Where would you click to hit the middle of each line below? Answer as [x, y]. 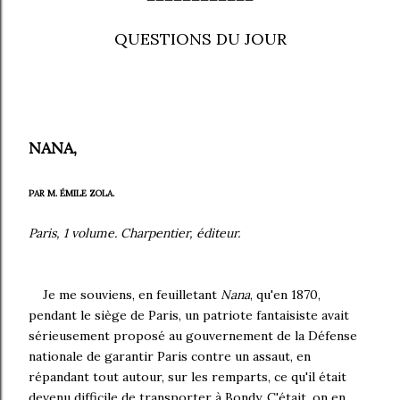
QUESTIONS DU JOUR [200, 39]
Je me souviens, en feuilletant [132, 295]
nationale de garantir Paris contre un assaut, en [170, 356]
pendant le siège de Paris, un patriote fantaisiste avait [189, 315]
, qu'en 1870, [285, 295]
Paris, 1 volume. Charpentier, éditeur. [134, 233]
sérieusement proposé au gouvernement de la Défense [193, 336]
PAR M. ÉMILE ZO [65, 193]
